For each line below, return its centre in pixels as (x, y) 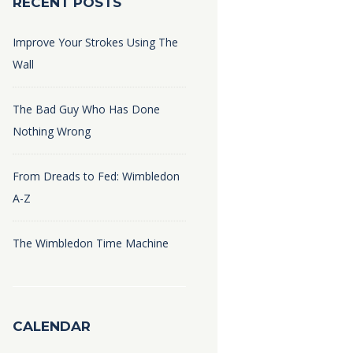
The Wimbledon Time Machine (90, 243)
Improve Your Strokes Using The (95, 43)
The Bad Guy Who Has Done (86, 110)
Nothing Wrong (51, 132)
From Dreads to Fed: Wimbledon (96, 176)
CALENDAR (51, 326)
